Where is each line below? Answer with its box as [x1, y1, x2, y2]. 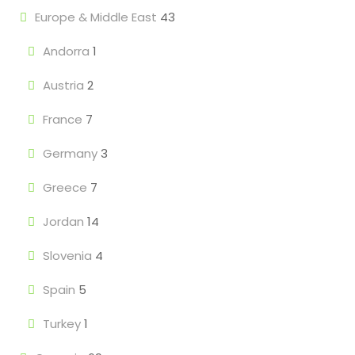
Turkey [43, 315, 81, 332]
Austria [43, 77, 84, 94]
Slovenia [43, 247, 92, 264]
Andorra [43, 43, 90, 59]
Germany [43, 145, 97, 162]
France [43, 111, 82, 128]
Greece [43, 179, 87, 196]
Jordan [43, 213, 84, 230]
